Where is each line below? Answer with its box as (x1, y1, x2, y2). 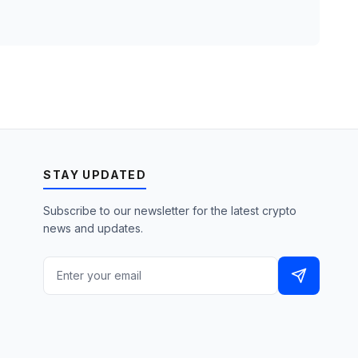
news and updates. (43, 221, 144, 235)
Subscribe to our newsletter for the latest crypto (43, 204, 297, 217)
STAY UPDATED (43, 168, 147, 181)
